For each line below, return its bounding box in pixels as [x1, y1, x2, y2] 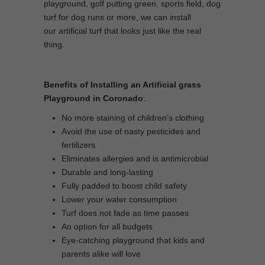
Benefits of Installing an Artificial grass [44, 80, 201, 89]
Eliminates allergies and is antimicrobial [62, 154, 208, 163]
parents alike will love [62, 249, 141, 258]
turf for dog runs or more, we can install [44, 12, 191, 22]
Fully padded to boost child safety [62, 181, 187, 190]
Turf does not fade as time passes [62, 208, 189, 218]
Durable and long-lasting [62, 167, 153, 177]
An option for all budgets [62, 222, 153, 231]
